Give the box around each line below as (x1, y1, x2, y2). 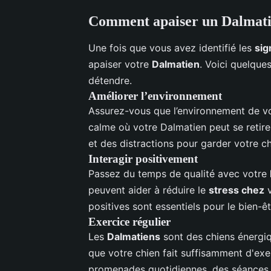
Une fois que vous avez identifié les (88, 41, 255, 54)
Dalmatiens (107, 230, 160, 243)
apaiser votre (88, 57, 152, 70)
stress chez (209, 183, 264, 196)
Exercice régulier (88, 215, 171, 228)
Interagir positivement (88, 152, 198, 165)
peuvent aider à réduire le (88, 183, 209, 196)
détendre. (88, 74, 132, 87)
